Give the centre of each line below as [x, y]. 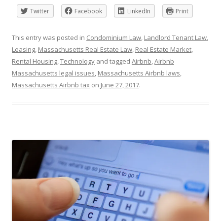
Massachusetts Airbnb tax [51, 85]
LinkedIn [139, 11]
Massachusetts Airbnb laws [139, 73]
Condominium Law [114, 37]
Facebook [88, 11]
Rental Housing [35, 61]
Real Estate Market [163, 49]
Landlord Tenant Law [175, 37]
